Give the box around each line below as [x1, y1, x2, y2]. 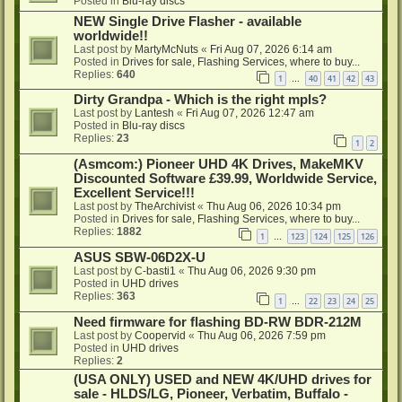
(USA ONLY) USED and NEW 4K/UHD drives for [74, 371, 371, 387]
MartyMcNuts [135, 42, 198, 56]
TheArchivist [135, 200, 195, 214]
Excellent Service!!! [74, 186, 195, 201]
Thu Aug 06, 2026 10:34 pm [206, 200, 341, 214]
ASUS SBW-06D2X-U [74, 249, 205, 265]
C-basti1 [135, 264, 176, 277]
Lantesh [135, 107, 174, 120]
